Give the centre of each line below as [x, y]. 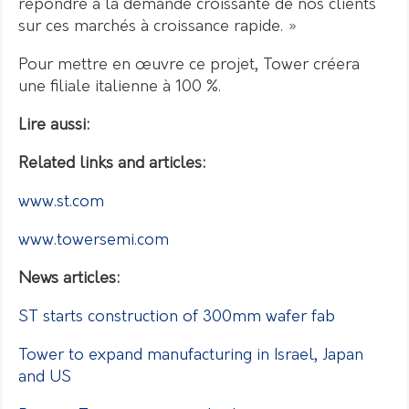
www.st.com [61, 202]
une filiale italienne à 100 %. [120, 87]
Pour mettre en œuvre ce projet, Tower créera [189, 65]
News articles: [69, 278]
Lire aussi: [54, 125]
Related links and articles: [112, 163]
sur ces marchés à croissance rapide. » [158, 26]
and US [45, 377]
